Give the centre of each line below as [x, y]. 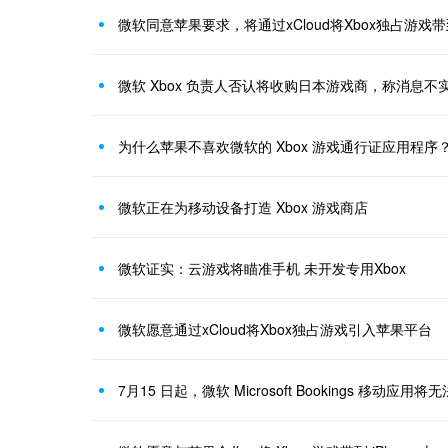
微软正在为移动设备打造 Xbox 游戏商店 [243, 207]
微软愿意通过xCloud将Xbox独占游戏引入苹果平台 [275, 329]
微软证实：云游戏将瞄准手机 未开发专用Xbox [262, 268]
